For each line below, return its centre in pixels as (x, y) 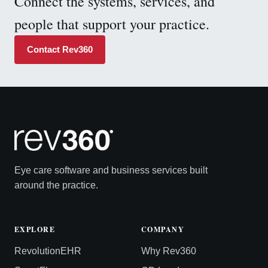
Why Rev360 (169, 251)
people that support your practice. (112, 24)
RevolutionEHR (48, 251)
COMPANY (163, 229)
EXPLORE (35, 229)
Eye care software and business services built (111, 170)
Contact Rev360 (60, 49)
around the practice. (56, 185)
